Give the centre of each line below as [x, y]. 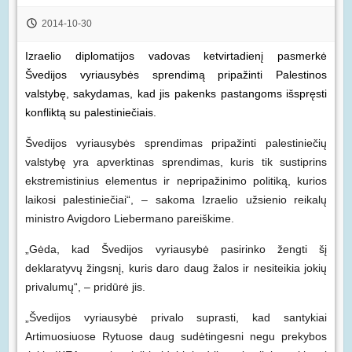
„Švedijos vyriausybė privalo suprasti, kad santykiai [176, 318]
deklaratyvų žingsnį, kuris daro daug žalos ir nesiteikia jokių [176, 268]
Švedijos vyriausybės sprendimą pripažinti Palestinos [176, 75]
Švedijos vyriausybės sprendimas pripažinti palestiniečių [176, 143]
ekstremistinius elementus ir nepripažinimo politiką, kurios [176, 181]
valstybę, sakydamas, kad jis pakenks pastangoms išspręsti [176, 94]
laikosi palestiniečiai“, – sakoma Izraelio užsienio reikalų [176, 200]
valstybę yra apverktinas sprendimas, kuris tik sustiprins [176, 162]
